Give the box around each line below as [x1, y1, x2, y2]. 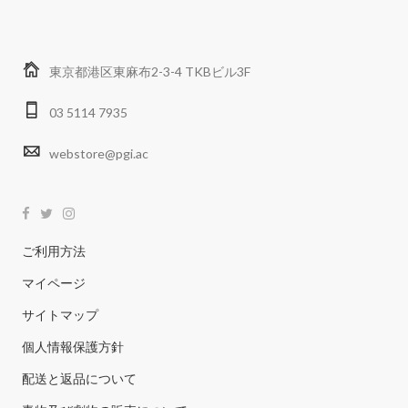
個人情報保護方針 [21, 338, 124, 354]
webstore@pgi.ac [48, 145, 148, 161]
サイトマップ [21, 306, 98, 322]
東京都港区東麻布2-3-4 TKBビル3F [48, 63, 250, 79]
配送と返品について [21, 370, 137, 386]
